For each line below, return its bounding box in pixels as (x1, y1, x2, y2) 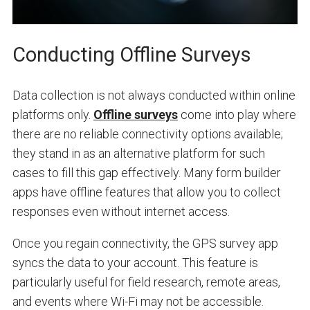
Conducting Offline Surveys (12, 42, 251, 66)
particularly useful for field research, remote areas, (12, 274, 280, 289)
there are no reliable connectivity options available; (12, 126, 283, 141)
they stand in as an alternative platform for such (12, 145, 265, 161)
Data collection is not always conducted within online (12, 87, 295, 102)
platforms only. (12, 107, 93, 122)
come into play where (177, 107, 296, 122)
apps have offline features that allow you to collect (12, 184, 281, 199)
